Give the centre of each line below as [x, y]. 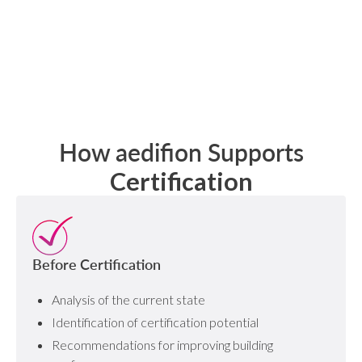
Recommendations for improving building [163, 344]
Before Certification [97, 264]
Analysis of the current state [129, 299]
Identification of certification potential [156, 322]
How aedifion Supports [181, 152]
